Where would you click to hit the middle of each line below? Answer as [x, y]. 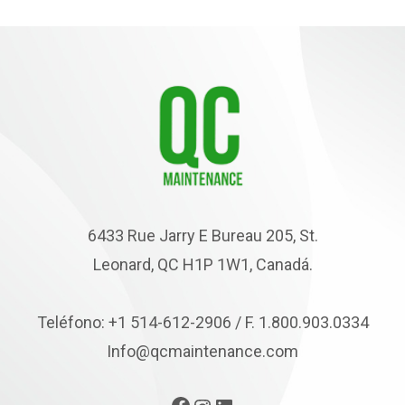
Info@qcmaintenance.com [202, 352]
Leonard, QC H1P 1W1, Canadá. [202, 265]
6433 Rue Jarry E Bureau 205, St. [202, 236]
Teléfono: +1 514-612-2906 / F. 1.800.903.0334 [202, 323]
